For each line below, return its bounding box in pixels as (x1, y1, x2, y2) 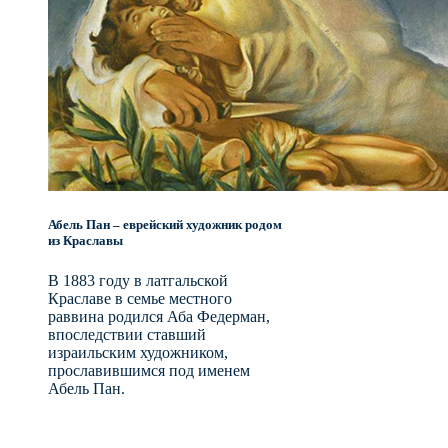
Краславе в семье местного (48, 289, 232, 307)
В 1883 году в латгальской (48, 271, 228, 289)
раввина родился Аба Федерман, (48, 307, 270, 325)
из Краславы (48, 233, 123, 249)
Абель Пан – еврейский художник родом (48, 217, 282, 233)
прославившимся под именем (48, 361, 250, 379)
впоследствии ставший (48, 325, 206, 343)
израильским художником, (48, 343, 228, 361)
